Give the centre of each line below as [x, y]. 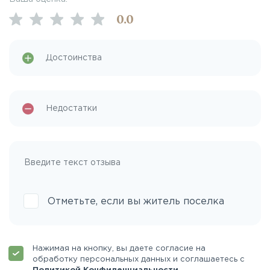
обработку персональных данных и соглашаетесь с [140, 259]
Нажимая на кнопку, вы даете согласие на [119, 249]
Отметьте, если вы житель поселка [136, 202]
